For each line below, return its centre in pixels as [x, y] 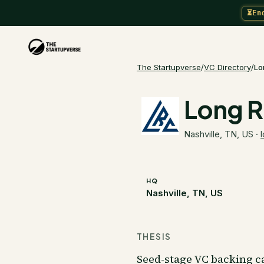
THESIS [154, 236]
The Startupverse [169, 67]
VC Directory [227, 67]
